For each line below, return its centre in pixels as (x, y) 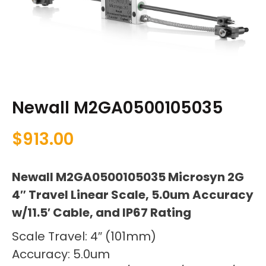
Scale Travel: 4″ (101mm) (84, 237)
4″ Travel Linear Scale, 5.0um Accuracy (133, 195)
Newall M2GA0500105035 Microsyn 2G (128, 177)
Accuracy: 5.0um (61, 254)
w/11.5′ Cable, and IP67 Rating (103, 213)
